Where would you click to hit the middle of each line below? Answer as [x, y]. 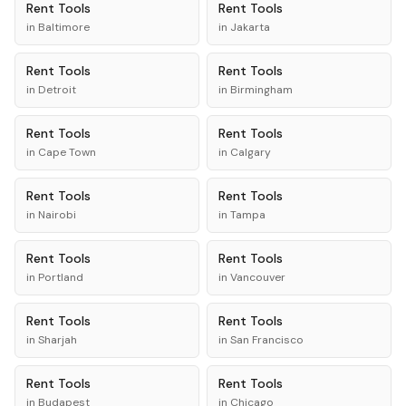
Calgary [251, 152]
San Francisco [267, 340]
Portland [61, 277]
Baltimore [64, 27]
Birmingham [261, 90]
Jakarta [250, 27]
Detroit [57, 90]
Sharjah [58, 340]
